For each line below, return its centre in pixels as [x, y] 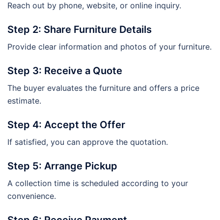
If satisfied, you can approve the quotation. [88, 142]
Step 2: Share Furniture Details [80, 29]
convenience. [32, 196]
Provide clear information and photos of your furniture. [110, 46]
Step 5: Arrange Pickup [62, 166]
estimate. [24, 100]
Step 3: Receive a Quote [65, 70]
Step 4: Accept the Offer [66, 124]
